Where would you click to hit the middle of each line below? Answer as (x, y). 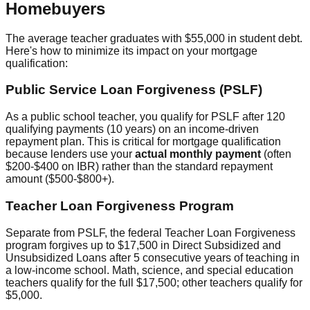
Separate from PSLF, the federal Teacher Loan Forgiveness (151, 232)
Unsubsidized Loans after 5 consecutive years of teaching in (153, 257)
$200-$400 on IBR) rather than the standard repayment (139, 167)
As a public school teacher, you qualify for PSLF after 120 (145, 117)
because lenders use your (70, 154)
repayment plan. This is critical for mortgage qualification (143, 142)
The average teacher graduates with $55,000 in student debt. (154, 38)
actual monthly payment (198, 154)
